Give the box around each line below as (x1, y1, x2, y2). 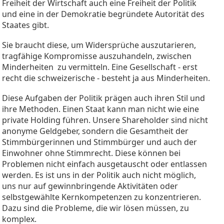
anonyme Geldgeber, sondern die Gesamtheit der (2, 125, 188, 136)
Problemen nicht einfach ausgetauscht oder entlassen (2, 158, 207, 169)
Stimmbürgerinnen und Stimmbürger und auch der (2, 136, 197, 147)
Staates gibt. (2, 19, 49, 30)
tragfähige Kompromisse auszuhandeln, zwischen (2, 50, 191, 61)
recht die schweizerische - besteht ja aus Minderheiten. (2, 72, 210, 83)
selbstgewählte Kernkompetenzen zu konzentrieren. (2, 191, 201, 202)
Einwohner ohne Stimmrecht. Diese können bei (2, 147, 180, 158)
